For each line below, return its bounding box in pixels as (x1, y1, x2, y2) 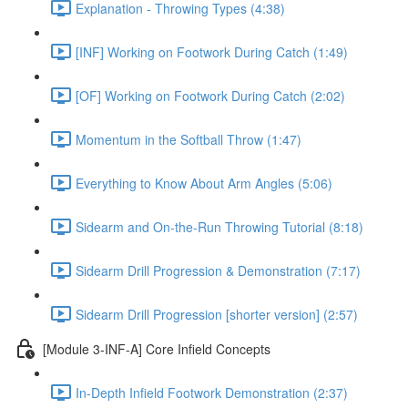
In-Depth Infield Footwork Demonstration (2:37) (76, 382, 348, 402)
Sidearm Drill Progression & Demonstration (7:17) (76, 260, 361, 280)
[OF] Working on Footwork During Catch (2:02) (76, 86, 345, 105)
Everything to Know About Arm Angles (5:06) (76, 173, 332, 192)
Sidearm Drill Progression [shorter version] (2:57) (76, 304, 358, 323)
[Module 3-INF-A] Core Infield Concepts (43, 339, 270, 358)
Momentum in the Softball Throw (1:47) (76, 129, 301, 148)
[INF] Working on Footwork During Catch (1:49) (76, 42, 348, 61)
